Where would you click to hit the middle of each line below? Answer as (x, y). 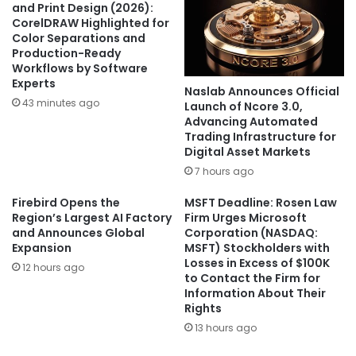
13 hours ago (226, 327)
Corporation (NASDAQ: (251, 232)
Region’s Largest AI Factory (92, 217)
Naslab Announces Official (262, 91)
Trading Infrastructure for (260, 136)
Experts (34, 84)
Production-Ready (66, 54)
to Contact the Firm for (252, 278)
